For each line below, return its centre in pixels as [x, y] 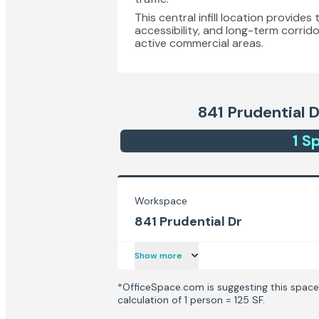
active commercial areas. [199, 43]
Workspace [161, 201]
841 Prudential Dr [188, 221]
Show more [158, 256]
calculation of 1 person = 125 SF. [191, 300]
